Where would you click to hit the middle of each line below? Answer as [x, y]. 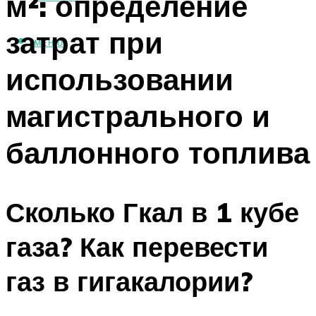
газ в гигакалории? [129, 281]
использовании [120, 79]
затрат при [84, 42]
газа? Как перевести [137, 247]
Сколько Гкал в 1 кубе [152, 212]
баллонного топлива [158, 152]
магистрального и [138, 115]
